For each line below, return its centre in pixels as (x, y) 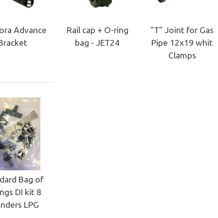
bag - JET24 (97, 42)
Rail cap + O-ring (97, 30)
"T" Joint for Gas (182, 30)
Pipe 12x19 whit (182, 42)
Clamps (182, 55)
